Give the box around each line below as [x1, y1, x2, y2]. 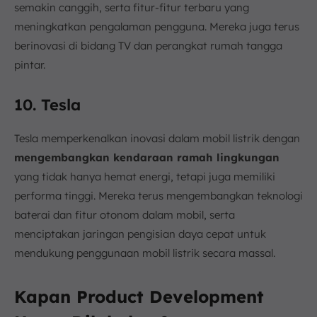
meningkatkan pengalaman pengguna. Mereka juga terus [14, 19, 299, 33]
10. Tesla [14, 94, 81, 115]
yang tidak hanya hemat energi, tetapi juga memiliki [14, 169, 275, 183]
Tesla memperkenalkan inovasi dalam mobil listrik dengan [14, 131, 300, 145]
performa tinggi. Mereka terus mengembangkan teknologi [14, 188, 303, 202]
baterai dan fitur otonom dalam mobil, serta [14, 207, 235, 221]
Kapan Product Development [14, 285, 264, 307]
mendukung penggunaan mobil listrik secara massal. [14, 246, 275, 260]
